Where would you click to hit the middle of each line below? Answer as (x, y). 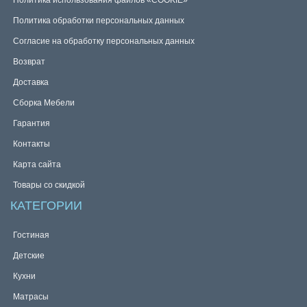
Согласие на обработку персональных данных (104, 41)
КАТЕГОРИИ (46, 206)
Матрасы (31, 297)
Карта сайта (37, 164)
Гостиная (31, 235)
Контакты (32, 144)
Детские (29, 256)
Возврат (29, 62)
